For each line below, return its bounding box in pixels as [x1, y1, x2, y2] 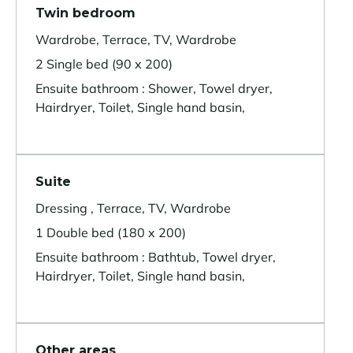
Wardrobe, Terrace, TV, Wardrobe [35, 32, 236, 48]
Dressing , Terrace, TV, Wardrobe [35, 200, 231, 217]
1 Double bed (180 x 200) [35, 225, 186, 241]
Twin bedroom [35, 6, 136, 21]
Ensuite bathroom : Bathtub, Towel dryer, [35, 249, 276, 266]
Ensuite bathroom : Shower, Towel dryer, [35, 80, 273, 97]
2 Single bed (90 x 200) [35, 56, 173, 72]
